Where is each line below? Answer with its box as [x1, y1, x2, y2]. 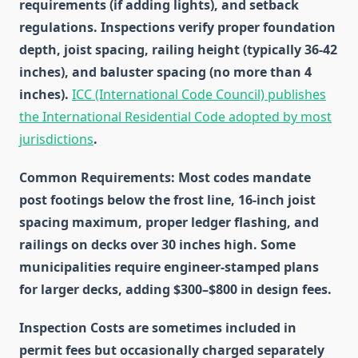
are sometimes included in [125, 319, 296, 337]
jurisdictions [19, 130, 93, 149]
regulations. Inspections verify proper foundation [19, 18, 336, 37]
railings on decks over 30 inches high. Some [19, 236, 296, 254]
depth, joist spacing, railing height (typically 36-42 [19, 41, 337, 59]
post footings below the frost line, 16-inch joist [19, 191, 316, 209]
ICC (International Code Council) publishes [72, 86, 326, 104]
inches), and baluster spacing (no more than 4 [19, 63, 312, 82]
